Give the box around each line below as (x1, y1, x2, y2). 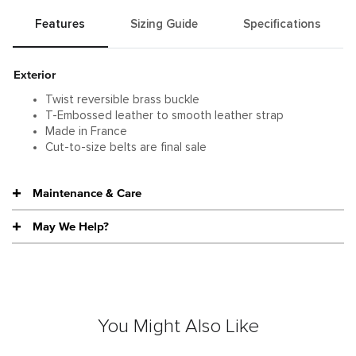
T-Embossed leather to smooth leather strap (45, 109, 284, 122)
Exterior (14, 67, 56, 82)
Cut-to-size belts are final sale (45, 141, 207, 153)
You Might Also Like (97, 316, 259, 336)
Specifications (242, 17, 321, 30)
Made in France (45, 125, 127, 137)
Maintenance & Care (33, 185, 141, 200)
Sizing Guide (130, 17, 198, 30)
